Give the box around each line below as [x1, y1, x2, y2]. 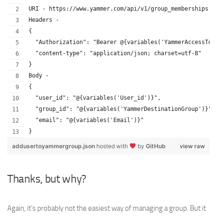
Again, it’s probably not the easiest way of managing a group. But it [7, 204, 206, 213]
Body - [29, 72, 52, 79]
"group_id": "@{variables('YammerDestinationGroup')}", [29, 106, 215, 112]
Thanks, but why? [7, 172, 87, 186]
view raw [180, 142, 205, 150]
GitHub [145, 142, 166, 150]
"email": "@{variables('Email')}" [29, 117, 144, 124]
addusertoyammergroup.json [12, 142, 96, 150]
